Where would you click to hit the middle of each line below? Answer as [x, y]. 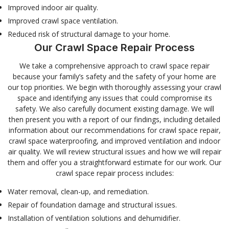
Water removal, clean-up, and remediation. [78, 191]
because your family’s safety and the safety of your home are [114, 76]
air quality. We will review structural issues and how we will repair [114, 151]
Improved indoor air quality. [53, 7]
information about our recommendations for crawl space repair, [114, 130]
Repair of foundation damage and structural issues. [92, 204]
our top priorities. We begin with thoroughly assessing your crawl [114, 87]
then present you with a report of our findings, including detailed [114, 119]
